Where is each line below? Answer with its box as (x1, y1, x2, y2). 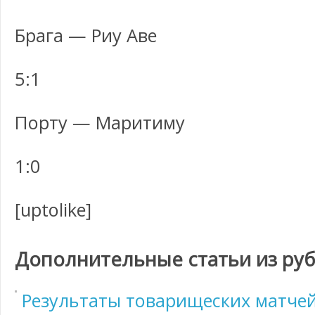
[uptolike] (15, 198, 91, 221)
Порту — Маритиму (15, 110, 185, 134)
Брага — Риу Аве (15, 23, 157, 47)
